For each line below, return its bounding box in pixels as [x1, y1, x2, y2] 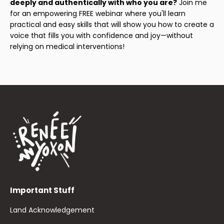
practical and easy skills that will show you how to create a [10, 19, 214, 29]
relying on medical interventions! [10, 41, 124, 51]
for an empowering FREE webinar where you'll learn [10, 8, 185, 18]
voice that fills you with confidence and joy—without [10, 30, 193, 40]
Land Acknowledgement [10, 205, 94, 215]
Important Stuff [10, 185, 74, 196]
